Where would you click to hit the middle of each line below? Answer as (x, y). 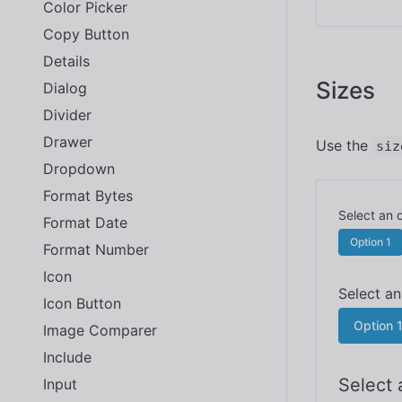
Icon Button (82, 303)
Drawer (68, 141)
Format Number (96, 249)
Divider (67, 114)
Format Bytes (88, 195)
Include (67, 357)
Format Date (85, 222)
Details (66, 61)
